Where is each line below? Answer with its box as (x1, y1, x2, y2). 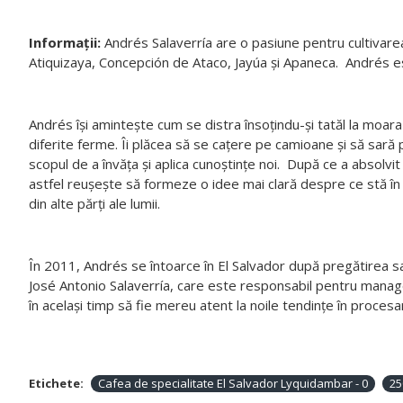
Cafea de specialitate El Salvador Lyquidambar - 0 (98, 375, 368, 391)
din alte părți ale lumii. (29, 194, 160, 212)
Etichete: (29, 375, 84, 391)
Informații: (29, 33, 101, 51)
